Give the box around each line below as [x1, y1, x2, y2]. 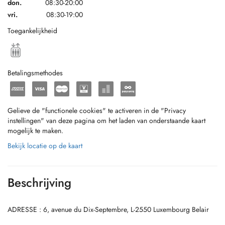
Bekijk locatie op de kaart [8, 141, 82, 151]
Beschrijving [8, 174, 71, 191]
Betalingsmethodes [8, 68, 63, 78]
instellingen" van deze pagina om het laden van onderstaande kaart [8, 116, 205, 126]
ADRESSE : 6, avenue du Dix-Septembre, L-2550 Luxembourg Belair [8, 204, 209, 214]
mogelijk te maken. [8, 126, 63, 136]
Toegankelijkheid [8, 26, 57, 36]
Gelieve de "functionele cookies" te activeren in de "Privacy [8, 105, 186, 116]
